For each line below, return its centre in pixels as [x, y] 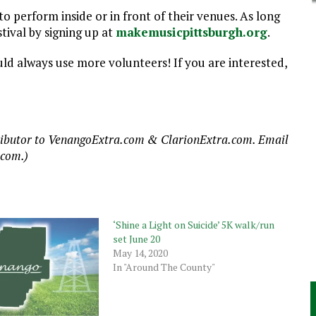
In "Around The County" [164, 267]
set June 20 [136, 239]
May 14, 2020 [140, 253]
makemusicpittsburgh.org [192, 32]
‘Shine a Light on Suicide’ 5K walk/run [193, 225]
